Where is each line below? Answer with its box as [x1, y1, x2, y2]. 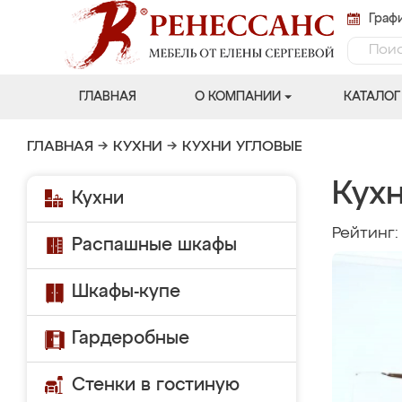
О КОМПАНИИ [194, 91, 281, 103]
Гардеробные [72, 329, 189, 347]
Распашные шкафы [72, 236, 237, 254]
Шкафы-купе [72, 283, 180, 301]
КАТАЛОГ [343, 91, 400, 103]
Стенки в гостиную [72, 376, 240, 394]
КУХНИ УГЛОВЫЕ [182, 140, 302, 154]
